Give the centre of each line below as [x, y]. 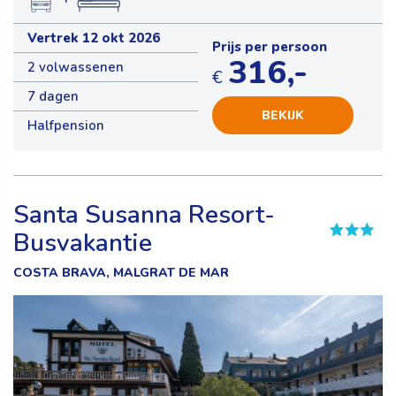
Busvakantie [83, 244]
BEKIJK [283, 116]
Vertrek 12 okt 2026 [94, 38]
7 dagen [53, 97]
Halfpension [66, 126]
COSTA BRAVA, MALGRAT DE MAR [121, 273]
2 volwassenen [76, 68]
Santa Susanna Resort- [144, 215]
